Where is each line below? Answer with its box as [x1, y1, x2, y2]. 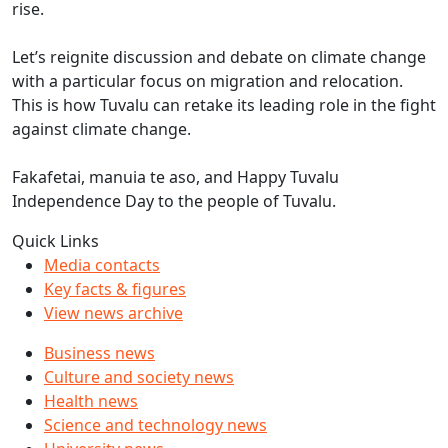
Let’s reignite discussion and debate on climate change [12, 46, 426, 68]
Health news [44, 390, 138, 412]
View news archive [44, 302, 183, 324]
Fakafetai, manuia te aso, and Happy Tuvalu [12, 166, 339, 188]
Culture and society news [44, 366, 234, 388]
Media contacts [44, 254, 160, 276]
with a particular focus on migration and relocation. [12, 70, 403, 92]
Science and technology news [44, 414, 267, 436]
